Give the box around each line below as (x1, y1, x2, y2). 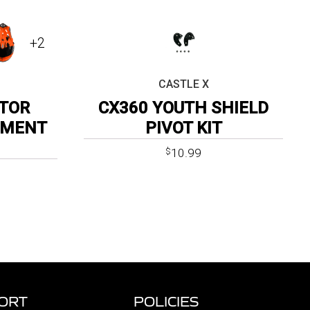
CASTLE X (158, 77, 209, 91)
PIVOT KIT (145, 118, 222, 138)
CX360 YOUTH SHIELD (98, 98, 268, 118)
